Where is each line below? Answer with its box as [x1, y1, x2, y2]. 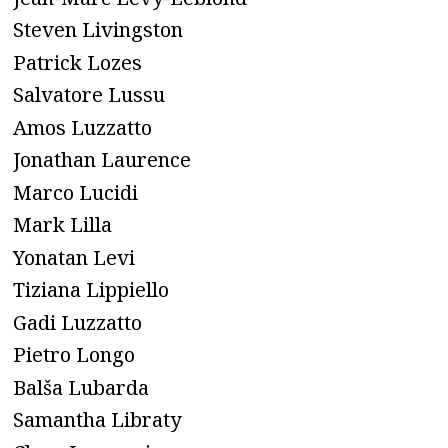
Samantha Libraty [13, 406, 181, 434]
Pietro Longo [13, 341, 135, 369]
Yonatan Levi [13, 243, 135, 271]
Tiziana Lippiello [13, 276, 169, 304]
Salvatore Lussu [13, 81, 165, 109]
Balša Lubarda [13, 373, 149, 401]
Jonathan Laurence [13, 146, 191, 174]
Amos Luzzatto [13, 113, 152, 141]
